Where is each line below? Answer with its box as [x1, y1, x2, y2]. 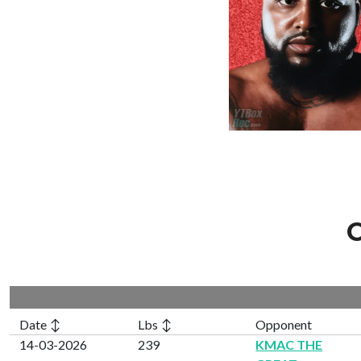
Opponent [255, 316, 313, 332]
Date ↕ [19, 316, 61, 332]
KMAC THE [255, 336, 323, 352]
